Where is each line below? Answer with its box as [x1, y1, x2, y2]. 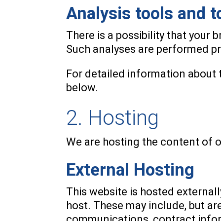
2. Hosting [66, 106, 159, 130]
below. [66, 81, 99, 94]
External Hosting [66, 160, 195, 180]
